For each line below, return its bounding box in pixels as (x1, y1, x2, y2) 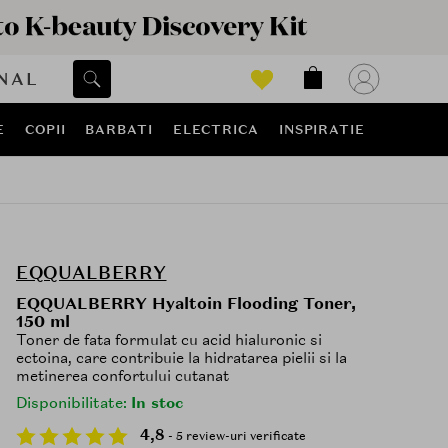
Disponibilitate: (16, 393, 131, 414)
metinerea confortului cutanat (16, 366, 229, 387)
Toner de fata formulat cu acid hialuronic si (16, 330, 322, 351)
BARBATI (85, 121, 153, 138)
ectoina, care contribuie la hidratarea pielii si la (16, 348, 347, 369)
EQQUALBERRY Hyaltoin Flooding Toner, (16, 293, 356, 315)
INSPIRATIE (278, 121, 365, 138)
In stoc (131, 393, 183, 414)
